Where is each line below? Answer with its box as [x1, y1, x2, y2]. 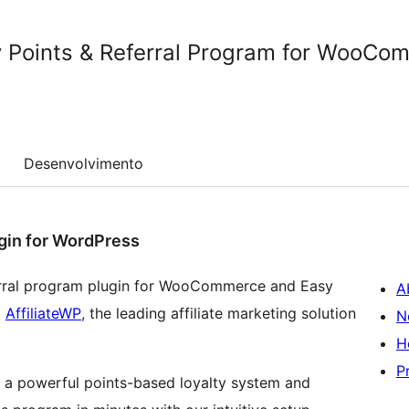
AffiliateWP [5, 304, 81, 323]
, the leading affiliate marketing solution [81, 304, 356, 323]
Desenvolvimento [24, 153, 143, 173]
